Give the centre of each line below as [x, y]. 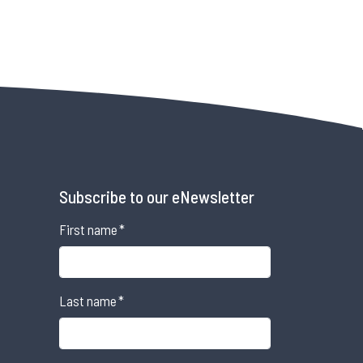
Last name [88, 300]
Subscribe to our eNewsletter [156, 196]
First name [88, 229]
